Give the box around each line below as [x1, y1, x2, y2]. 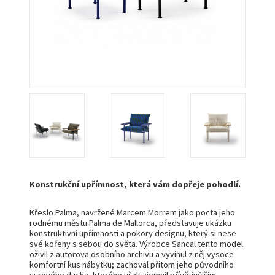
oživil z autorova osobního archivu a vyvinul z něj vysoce [29, 248, 234, 260]
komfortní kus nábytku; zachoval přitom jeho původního [29, 258, 234, 270]
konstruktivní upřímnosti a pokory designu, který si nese [29, 227, 236, 239]
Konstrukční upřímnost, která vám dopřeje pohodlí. [29, 179, 241, 190]
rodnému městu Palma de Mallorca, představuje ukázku [29, 217, 231, 228]
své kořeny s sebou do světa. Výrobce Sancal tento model [29, 238, 243, 249]
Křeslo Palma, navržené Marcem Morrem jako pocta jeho [29, 206, 235, 218]
